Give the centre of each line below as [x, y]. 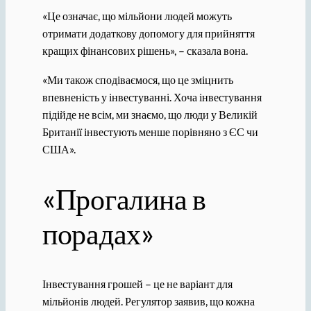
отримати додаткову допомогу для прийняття [148, 33]
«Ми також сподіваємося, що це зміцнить [137, 79]
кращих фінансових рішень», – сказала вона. [145, 51]
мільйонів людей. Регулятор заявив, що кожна [148, 301]
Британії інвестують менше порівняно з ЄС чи [150, 131]
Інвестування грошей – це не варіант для [137, 284]
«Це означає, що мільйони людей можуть [137, 16]
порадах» [98, 234]
